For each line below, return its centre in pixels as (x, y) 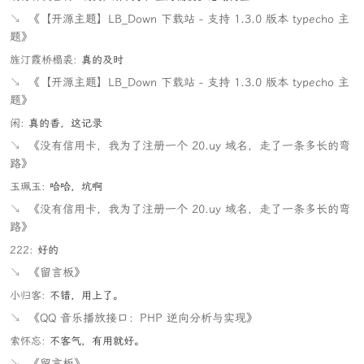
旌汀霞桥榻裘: (43, 60)
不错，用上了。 (87, 295)
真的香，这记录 (65, 123)
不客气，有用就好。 (97, 341)
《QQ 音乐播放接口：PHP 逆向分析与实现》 (143, 318)
